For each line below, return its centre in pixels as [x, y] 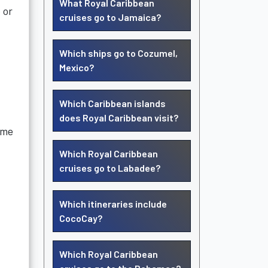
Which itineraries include [113, 204]
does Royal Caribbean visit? [119, 118]
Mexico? [77, 67]
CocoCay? [81, 218]
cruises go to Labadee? [110, 168]
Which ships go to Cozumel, [118, 53]
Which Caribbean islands [112, 103]
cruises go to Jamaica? [110, 17]
